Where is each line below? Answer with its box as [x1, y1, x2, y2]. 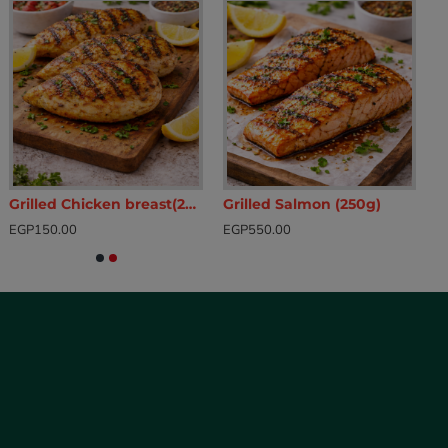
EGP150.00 [9, 221, 78, 240]
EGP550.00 [222, 221, 291, 240]
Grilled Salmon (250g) [222, 195, 381, 214]
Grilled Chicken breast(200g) [185, 195, 197, 214]
